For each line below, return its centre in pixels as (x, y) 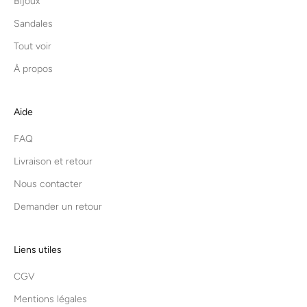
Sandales (33, 24)
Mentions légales (50, 299)
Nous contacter (48, 184)
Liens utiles (38, 250)
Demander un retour (58, 207)
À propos (33, 69)
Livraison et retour (53, 162)
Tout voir (33, 47)
